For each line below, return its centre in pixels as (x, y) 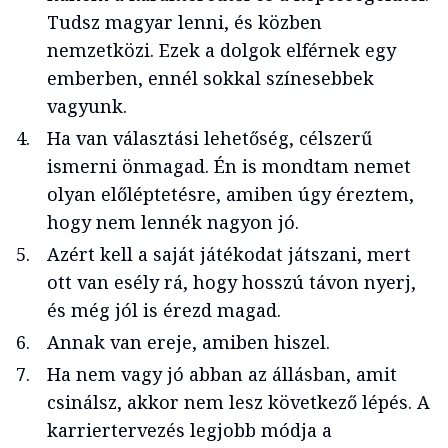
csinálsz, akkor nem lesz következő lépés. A (238, 402)
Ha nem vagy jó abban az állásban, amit (222, 374)
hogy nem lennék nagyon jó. (173, 222)
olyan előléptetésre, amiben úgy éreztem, (230, 194)
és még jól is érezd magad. (164, 310)
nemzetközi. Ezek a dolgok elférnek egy (221, 50)
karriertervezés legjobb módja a (189, 430)
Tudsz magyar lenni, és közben (184, 22)
